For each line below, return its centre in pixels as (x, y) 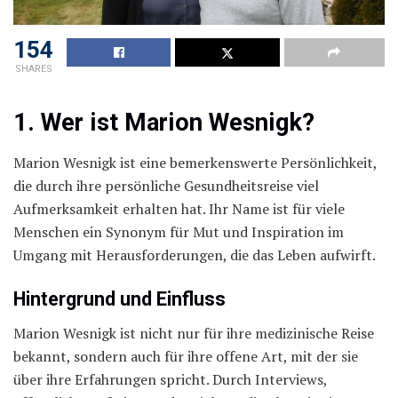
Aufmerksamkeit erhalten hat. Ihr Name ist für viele (179, 209)
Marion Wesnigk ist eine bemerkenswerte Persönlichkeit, (195, 163)
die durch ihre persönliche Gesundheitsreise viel (166, 186)
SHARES (33, 68)
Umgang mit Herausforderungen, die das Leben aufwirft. (195, 255)
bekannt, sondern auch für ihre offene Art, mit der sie (186, 357)
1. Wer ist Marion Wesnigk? (164, 123)
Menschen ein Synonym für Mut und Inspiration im (179, 232)
